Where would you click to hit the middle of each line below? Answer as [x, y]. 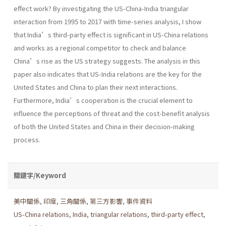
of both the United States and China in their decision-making [104, 126]
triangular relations [119, 214]
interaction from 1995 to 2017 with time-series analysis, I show [107, 21]
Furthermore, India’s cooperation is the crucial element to [103, 100]
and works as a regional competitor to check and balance [100, 47]
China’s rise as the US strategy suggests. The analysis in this [107, 61]
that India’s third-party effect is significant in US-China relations [111, 34]
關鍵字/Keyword [40, 175]
